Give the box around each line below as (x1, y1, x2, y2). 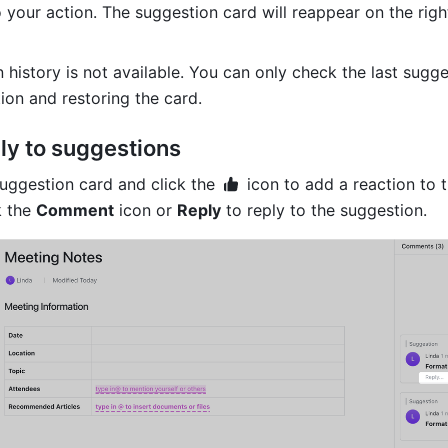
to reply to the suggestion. (221, 199, 427, 220)
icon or (114, 199, 177, 220)
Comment (36, 199, 114, 220)
